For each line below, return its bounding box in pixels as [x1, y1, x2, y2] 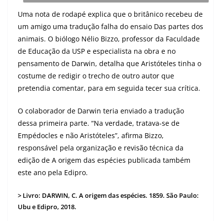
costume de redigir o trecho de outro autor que [18, 71, 174, 81]
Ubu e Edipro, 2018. [18, 202, 76, 212]
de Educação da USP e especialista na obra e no [18, 46, 176, 56]
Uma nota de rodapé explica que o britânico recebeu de [18, 9, 203, 19]
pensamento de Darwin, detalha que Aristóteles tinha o [18, 59, 201, 69]
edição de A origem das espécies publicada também [18, 155, 190, 165]
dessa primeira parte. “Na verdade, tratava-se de [18, 118, 180, 128]
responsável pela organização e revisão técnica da [18, 143, 184, 153]
